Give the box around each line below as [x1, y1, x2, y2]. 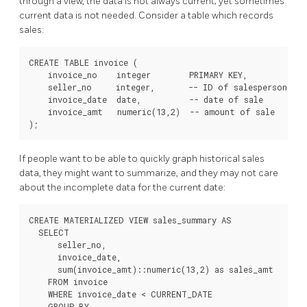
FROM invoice [29, 275, 108, 287]
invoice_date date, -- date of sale [29, 94, 263, 106]
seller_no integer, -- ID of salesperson [29, 82, 287, 93]
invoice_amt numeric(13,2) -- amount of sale [29, 106, 275, 118]
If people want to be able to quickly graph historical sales [19, 152, 265, 164]
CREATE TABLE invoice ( [29, 57, 138, 69]
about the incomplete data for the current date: [19, 181, 225, 193]
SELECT [29, 226, 69, 238]
